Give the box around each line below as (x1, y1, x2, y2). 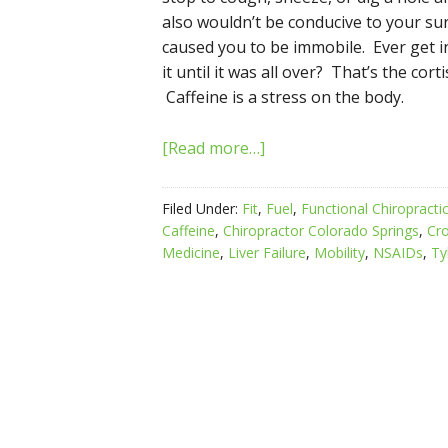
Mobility (314, 243, 365, 262)
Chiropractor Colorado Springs (223, 221, 419, 240)
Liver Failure (228, 243, 306, 262)
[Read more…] (162, 137, 265, 159)
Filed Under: (162, 199, 242, 218)
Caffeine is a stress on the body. (162, 86, 404, 108)
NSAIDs (373, 243, 423, 262)
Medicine (162, 243, 220, 262)
